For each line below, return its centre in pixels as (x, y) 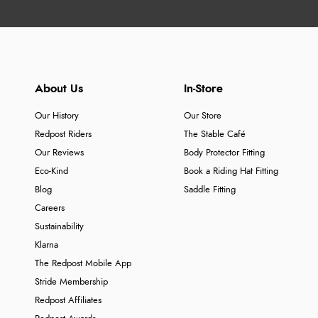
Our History (56, 116)
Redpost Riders (63, 134)
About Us (59, 88)
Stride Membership (71, 282)
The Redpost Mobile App (83, 263)
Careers (49, 208)
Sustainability (59, 226)
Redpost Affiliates (68, 300)
